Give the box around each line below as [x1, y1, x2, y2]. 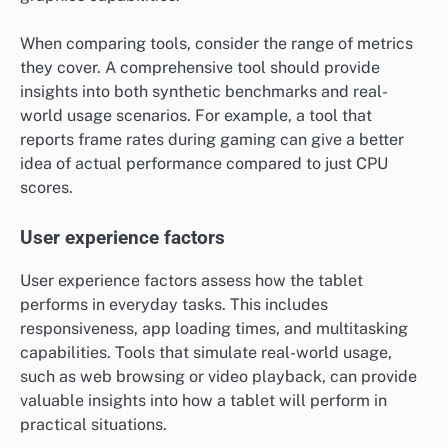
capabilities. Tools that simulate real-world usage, [20, 342, 392, 362]
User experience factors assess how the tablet [20, 270, 363, 290]
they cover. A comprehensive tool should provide [20, 58, 380, 78]
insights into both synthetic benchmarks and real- [20, 82, 388, 102]
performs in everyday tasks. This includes [20, 294, 328, 314]
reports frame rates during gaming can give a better [20, 130, 404, 150]
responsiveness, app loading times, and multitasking [20, 318, 408, 338]
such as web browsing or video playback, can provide [20, 366, 417, 386]
